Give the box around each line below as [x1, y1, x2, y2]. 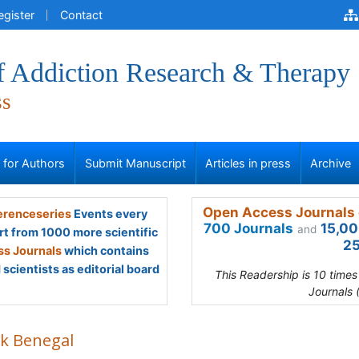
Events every [71, 207, 147, 220]
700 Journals [204, 220, 293, 236]
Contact [60, 8, 103, 22]
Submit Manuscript [84, 156, 186, 170]
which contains [62, 244, 149, 257]
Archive [310, 156, 352, 170]
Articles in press [205, 156, 291, 170]
